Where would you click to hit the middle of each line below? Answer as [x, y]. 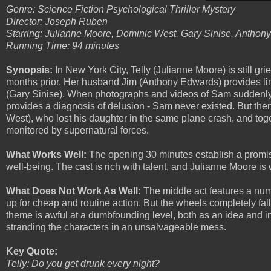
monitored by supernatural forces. [77, 130]
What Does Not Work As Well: [73, 191]
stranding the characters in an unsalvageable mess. [116, 227]
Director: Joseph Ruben [59, 21]
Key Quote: [32, 251]
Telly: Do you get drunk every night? [83, 263]
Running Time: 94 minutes [65, 45]
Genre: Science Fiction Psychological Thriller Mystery [122, 9]
